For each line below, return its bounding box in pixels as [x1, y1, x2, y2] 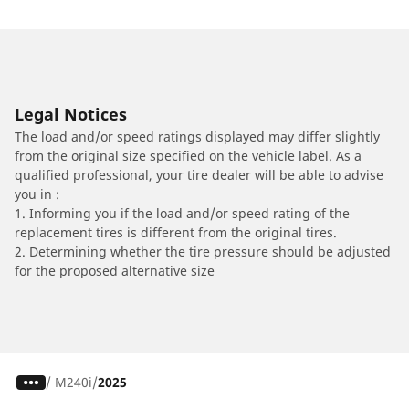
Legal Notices [15, 103, 127, 126]
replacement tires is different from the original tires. [15, 224, 337, 242]
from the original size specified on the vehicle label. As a [15, 147, 362, 165]
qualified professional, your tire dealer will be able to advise [15, 166, 383, 184]
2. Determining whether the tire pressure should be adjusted [15, 243, 391, 261]
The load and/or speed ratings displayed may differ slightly [15, 128, 380, 146]
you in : [15, 185, 59, 204]
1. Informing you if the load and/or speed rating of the [15, 204, 350, 223]
